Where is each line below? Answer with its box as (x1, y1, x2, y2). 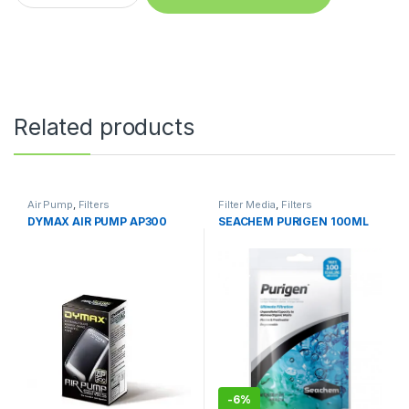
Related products (14, 113, 194, 142)
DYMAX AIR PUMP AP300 (26, 215, 168, 229)
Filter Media (217, 198, 277, 212)
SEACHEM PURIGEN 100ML (217, 215, 370, 229)
